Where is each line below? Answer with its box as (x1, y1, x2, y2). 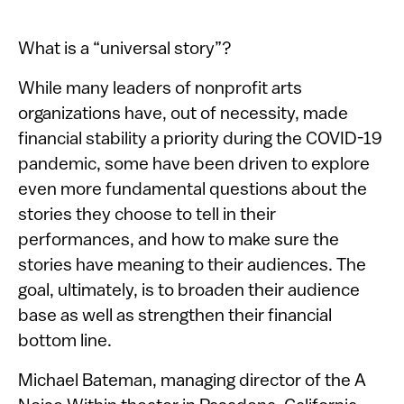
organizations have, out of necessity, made (18, 106, 348, 124)
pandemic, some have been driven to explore (18, 156, 370, 174)
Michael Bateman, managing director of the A (18, 372, 366, 390)
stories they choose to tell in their (18, 207, 276, 225)
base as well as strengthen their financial (18, 308, 332, 326)
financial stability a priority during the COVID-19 (18, 131, 382, 149)
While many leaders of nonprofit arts (18, 80, 302, 98)
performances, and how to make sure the (18, 232, 339, 250)
